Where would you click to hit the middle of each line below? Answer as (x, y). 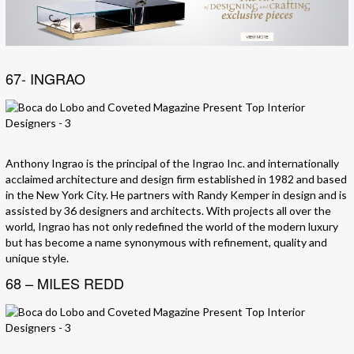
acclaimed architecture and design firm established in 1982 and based (176, 179)
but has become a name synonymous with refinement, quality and (166, 243)
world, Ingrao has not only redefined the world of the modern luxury (172, 227)
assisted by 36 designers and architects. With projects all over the (168, 211)
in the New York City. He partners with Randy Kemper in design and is (176, 195)
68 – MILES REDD (65, 283)
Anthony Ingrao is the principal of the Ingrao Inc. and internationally (172, 164)
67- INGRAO (45, 79)
